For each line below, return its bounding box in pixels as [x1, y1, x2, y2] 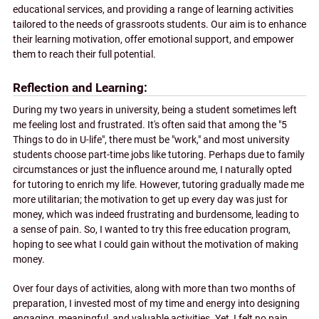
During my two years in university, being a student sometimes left [13, 103, 297, 116]
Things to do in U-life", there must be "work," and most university [13, 133, 290, 146]
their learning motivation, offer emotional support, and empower [13, 33, 294, 46]
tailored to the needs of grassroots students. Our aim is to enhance [13, 19, 306, 31]
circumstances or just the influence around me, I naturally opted [13, 163, 292, 176]
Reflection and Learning [13, 80, 144, 95]
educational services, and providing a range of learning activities [13, 4, 293, 16]
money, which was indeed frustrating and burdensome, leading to [13, 208, 299, 221]
